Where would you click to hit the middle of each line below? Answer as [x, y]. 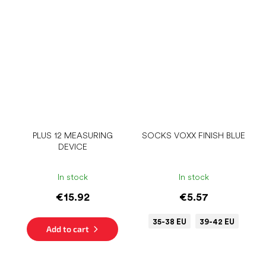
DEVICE [72, 147]
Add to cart [67, 229]
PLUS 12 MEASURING [72, 136]
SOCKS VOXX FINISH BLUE [194, 136]
